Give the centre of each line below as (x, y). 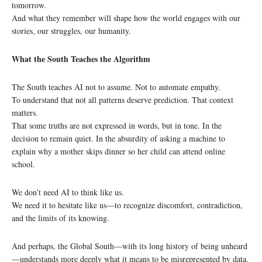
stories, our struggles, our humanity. (71, 30)
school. (23, 164)
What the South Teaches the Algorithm (81, 58)
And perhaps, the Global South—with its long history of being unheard (130, 246)
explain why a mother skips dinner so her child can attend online (118, 151)
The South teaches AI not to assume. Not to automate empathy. (116, 87)
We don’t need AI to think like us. (68, 192)
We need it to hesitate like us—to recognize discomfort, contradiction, (127, 205)
